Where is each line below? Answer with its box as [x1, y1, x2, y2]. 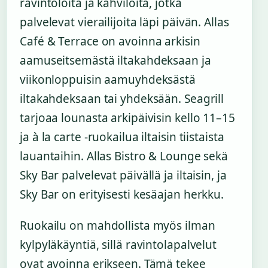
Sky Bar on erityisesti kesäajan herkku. [20, 186, 224, 202]
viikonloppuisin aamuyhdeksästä [20, 71, 196, 87]
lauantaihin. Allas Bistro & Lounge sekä [20, 148, 229, 164]
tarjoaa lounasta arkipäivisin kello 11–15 [20, 109, 235, 126]
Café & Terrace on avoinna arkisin [20, 33, 200, 49]
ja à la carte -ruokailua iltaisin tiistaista [20, 129, 224, 145]
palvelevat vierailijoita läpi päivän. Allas [20, 14, 229, 30]
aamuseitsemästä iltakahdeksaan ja [20, 52, 211, 68]
